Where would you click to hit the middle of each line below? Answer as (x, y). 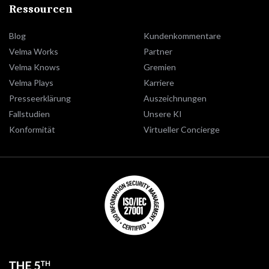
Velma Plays (31, 83)
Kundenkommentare (182, 36)
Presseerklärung (40, 98)
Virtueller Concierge (182, 129)
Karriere (159, 83)
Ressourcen (41, 9)
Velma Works (34, 51)
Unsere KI (163, 114)
